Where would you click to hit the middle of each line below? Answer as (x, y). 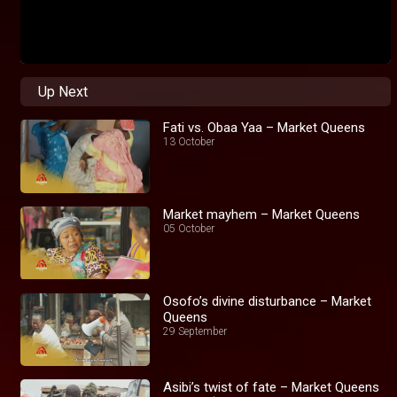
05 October (189, 228)
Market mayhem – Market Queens (262, 214)
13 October (189, 142)
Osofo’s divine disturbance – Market (268, 301)
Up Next (63, 92)
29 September (195, 331)
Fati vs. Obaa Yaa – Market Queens (265, 128)
